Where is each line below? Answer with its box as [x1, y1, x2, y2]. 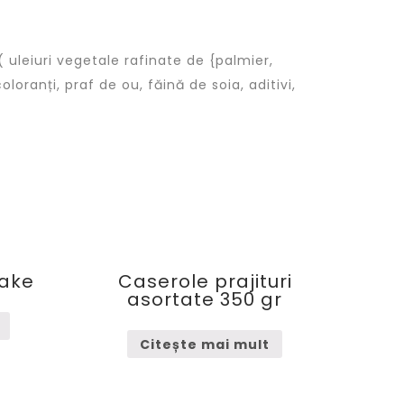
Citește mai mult [140, 335, 271, 353]
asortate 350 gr [127, 287, 283, 312]
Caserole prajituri [117, 269, 292, 294]
